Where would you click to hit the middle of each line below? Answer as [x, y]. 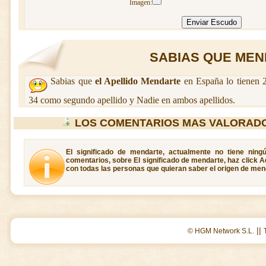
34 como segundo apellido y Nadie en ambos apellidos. [132, 100]
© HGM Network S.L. [221, 231]
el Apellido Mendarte [138, 81]
